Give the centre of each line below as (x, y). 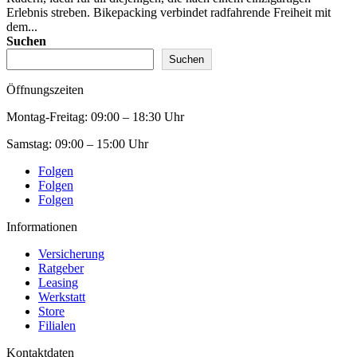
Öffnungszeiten (45, 89)
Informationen (42, 226)
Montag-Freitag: (49, 116)
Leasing (58, 282)
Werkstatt (62, 296)
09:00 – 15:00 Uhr (102, 143)
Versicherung (71, 253)
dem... (22, 26)
